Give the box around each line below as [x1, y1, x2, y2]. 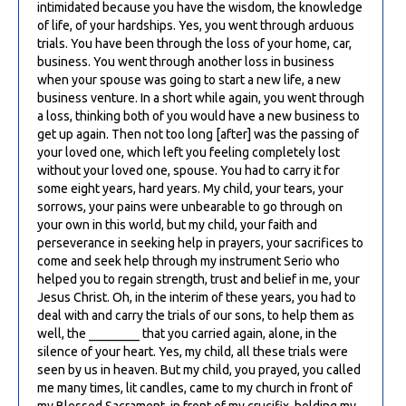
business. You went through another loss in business [37, 53, 334, 69]
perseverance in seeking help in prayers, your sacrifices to [37, 235, 363, 250]
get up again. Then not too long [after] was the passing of [37, 126, 359, 141]
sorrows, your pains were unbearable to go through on [37, 198, 343, 214]
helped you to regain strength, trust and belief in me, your [37, 271, 360, 286]
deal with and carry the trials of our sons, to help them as [37, 307, 354, 323]
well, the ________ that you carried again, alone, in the [37, 325, 337, 341]
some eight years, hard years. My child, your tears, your [37, 180, 343, 196]
